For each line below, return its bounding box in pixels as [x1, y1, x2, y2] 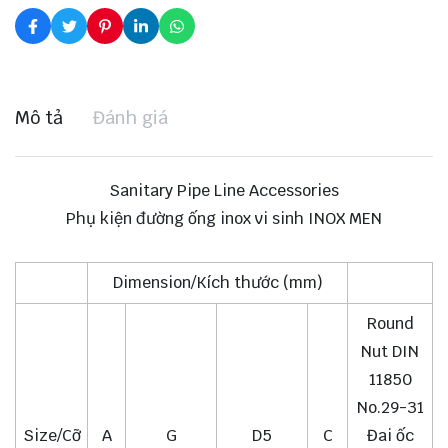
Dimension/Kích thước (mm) [112, 272, 323, 294]
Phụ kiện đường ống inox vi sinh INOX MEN [66, 208, 382, 230]
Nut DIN [361, 341, 419, 363]
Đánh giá [93, 106, 168, 130]
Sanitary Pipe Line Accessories [109, 180, 339, 202]
